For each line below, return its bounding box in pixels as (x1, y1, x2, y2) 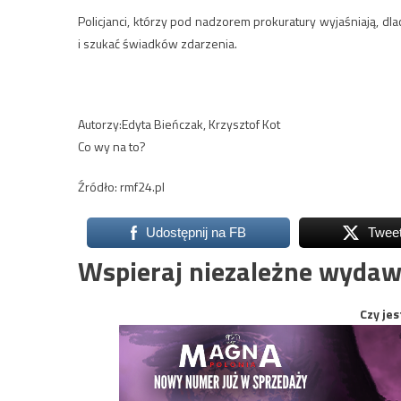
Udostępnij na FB (145, 225, 246, 241)
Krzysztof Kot (209, 115, 280, 134)
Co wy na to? (78, 137, 146, 157)
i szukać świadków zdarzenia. (78, 34, 237, 54)
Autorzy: (78, 115, 122, 134)
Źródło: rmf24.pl (78, 177, 165, 197)
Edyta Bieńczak (122, 115, 203, 134)
